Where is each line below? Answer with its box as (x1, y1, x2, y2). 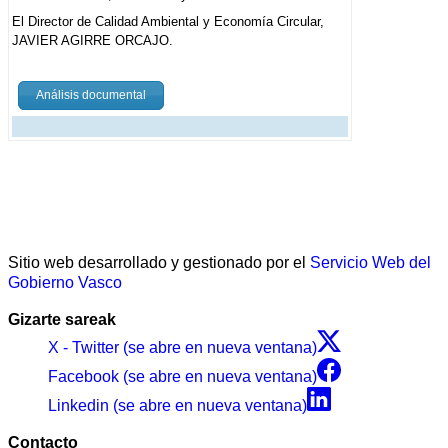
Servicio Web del (310, 254, 431, 272)
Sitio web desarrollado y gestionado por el (8, 254, 310, 272)
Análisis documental (36, 88, 146, 103)
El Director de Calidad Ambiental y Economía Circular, (12, 14, 324, 30)
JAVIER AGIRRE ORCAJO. (12, 33, 173, 49)
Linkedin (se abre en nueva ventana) (48, 397, 307, 415)
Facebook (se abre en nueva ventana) (48, 368, 317, 386)
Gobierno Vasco (8, 274, 122, 292)
